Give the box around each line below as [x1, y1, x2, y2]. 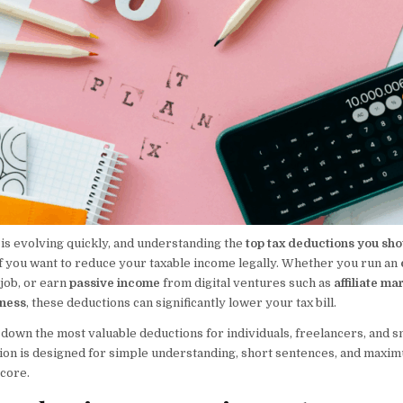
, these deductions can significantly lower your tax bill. [26, 296, 337, 310]
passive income [69, 276, 161, 291]
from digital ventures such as [160, 276, 335, 291]
